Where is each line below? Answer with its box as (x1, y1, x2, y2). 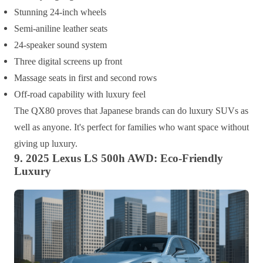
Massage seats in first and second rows (14, 72, 157, 83)
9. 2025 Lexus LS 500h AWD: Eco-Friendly (14, 151, 223, 164)
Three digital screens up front (14, 56, 122, 66)
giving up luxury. (14, 138, 77, 149)
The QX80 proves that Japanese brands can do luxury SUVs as (14, 105, 248, 116)
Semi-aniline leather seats (14, 23, 107, 33)
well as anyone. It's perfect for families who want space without (14, 122, 249, 132)
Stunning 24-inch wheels (14, 6, 106, 17)
